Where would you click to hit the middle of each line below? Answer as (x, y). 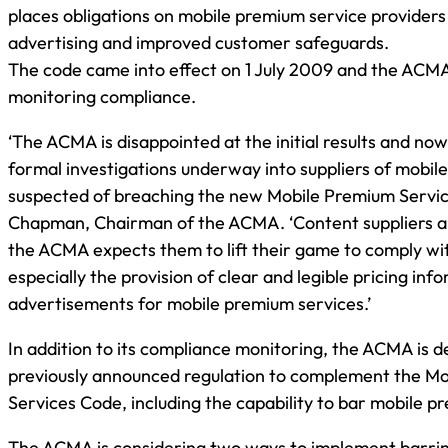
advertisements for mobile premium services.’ (189, 303)
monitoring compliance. (102, 96)
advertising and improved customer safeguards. (198, 42)
